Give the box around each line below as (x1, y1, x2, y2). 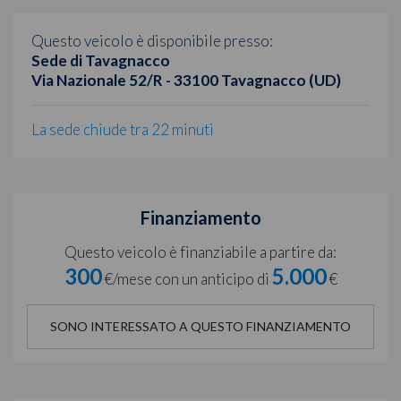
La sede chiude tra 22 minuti (31, 119, 214, 139)
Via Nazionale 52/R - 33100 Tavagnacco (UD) (31, 70, 341, 90)
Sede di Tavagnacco (31, 50, 170, 70)
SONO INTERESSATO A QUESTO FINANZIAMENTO (50, 319, 351, 334)
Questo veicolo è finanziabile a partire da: (64, 242, 337, 261)
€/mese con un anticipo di (101, 269, 272, 288)
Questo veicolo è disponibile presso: (31, 30, 273, 50)
